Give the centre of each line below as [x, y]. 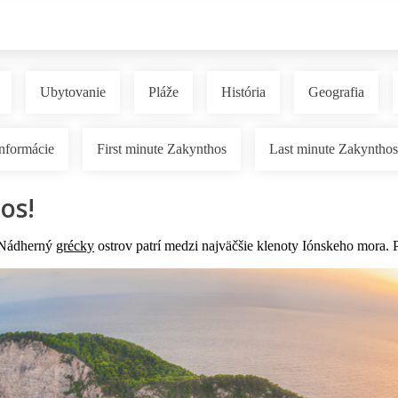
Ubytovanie [73, 92]
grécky [75, 246]
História [243, 92]
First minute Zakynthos [162, 149]
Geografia [336, 92]
